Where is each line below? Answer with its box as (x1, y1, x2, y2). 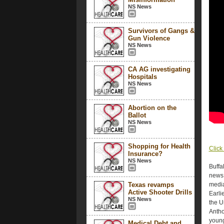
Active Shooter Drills (127, 188, 192, 196)
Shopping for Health (127, 142, 190, 150)
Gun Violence (127, 34, 170, 42)
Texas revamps (127, 181, 174, 188)
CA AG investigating (127, 65, 190, 73)
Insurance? (127, 150, 162, 157)
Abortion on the (127, 104, 176, 111)
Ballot (127, 111, 146, 119)
